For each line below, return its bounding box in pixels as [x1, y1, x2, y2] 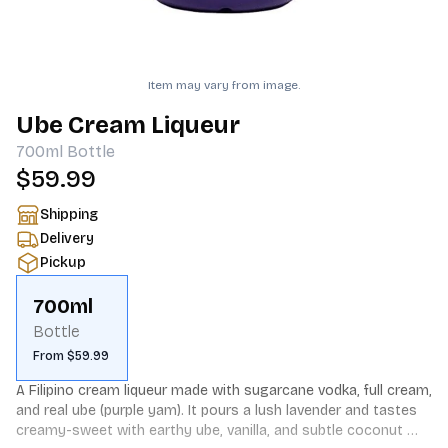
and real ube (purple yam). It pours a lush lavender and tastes [16, 402, 417, 419]
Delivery [40, 230, 94, 247]
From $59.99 [33, 349, 109, 363]
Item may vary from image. [148, 78, 300, 92]
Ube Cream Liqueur [16, 111, 240, 139]
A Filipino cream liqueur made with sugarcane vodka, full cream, [16, 382, 432, 399]
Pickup [40, 254, 86, 271]
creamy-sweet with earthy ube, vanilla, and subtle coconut [16, 422, 403, 439]
